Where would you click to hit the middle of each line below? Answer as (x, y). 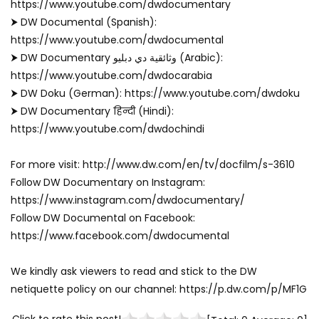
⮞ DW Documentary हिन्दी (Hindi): (92, 111)
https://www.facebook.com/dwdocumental (120, 235)
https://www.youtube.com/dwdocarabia (111, 75)
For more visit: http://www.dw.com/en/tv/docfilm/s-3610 (153, 164)
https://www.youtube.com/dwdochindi (108, 129)
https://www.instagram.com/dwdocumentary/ (128, 200)
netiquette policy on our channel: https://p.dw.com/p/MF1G (159, 289)
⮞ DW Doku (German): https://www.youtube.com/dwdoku (155, 93)
